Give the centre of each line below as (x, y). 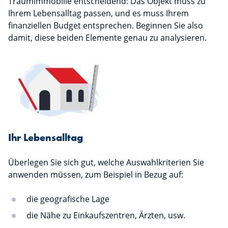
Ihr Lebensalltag (46, 137)
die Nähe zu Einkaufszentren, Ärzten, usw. (106, 215)
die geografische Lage (68, 199)
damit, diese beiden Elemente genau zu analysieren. (107, 38)
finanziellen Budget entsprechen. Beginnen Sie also (106, 25)
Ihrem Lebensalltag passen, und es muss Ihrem (98, 13)
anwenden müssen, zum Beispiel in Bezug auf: (96, 175)
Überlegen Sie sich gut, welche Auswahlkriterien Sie (106, 162)
